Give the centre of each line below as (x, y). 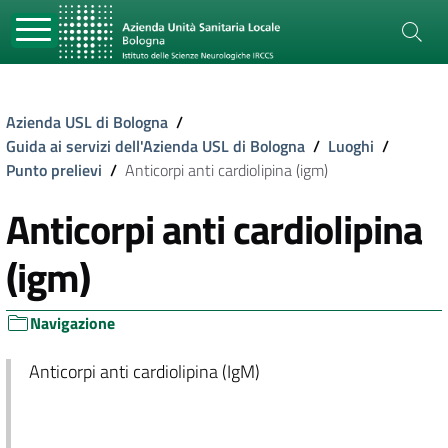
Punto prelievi (54, 170)
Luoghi (351, 146)
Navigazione (72, 323)
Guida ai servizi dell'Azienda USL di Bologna (155, 146)
